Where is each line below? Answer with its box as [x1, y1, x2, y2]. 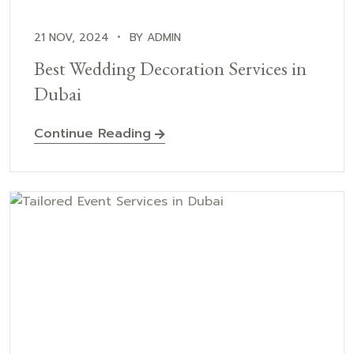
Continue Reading [34, 123, 151, 143]
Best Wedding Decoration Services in [34, 55, 307, 81]
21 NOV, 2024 [34, 28, 109, 46]
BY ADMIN [130, 28, 181, 46]
